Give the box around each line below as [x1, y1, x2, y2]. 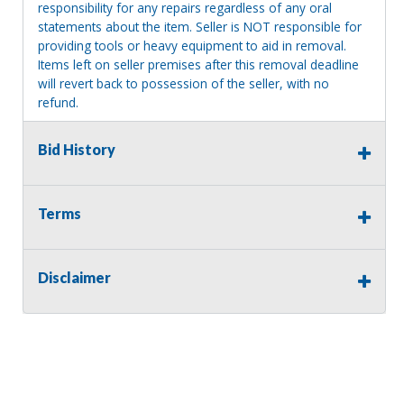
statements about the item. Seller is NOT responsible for [38, 17, 362, 35]
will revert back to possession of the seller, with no [38, 74, 329, 92]
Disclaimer [38, 268, 111, 286]
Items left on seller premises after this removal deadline [38, 55, 359, 73]
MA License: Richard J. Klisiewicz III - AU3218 [38, 126, 285, 144]
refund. [38, 93, 78, 111]
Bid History [38, 140, 115, 158]
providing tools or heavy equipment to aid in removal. [38, 36, 346, 54]
